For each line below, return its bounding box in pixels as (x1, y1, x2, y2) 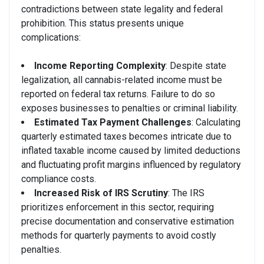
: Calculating (192, 116, 240, 128)
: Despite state (166, 60, 226, 71)
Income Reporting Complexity (34, 60, 166, 71)
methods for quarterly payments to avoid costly (21, 229, 216, 241)
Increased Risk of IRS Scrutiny (34, 187, 168, 199)
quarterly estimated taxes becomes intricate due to (21, 130, 232, 142)
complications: (21, 31, 81, 43)
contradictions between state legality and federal (21, 3, 223, 15)
